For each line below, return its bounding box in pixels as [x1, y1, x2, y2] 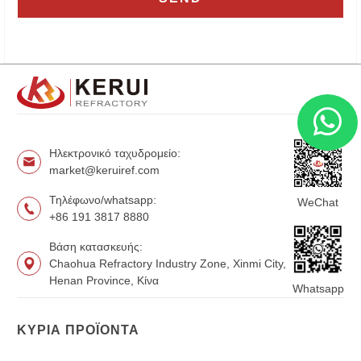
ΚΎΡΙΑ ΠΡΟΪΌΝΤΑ [17, 322, 139, 337]
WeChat [297, 195, 339, 209]
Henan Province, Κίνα [49, 273, 159, 287]
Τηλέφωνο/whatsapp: [49, 193, 156, 206]
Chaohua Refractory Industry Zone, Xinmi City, [49, 256, 286, 270]
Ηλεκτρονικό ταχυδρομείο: [49, 146, 180, 160]
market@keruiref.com [49, 163, 160, 176]
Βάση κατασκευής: [49, 239, 143, 253]
